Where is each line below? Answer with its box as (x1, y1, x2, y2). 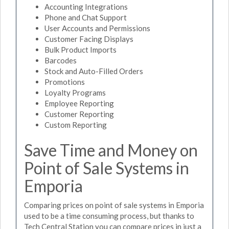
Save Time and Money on (24, 140, 198, 160)
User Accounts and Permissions (44, 23, 150, 33)
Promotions (44, 77, 85, 86)
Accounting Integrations (44, 2, 128, 11)
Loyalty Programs (44, 87, 106, 97)
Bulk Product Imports (44, 44, 117, 54)
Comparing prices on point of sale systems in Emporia (24, 200, 204, 210)
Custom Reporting (44, 120, 107, 129)
